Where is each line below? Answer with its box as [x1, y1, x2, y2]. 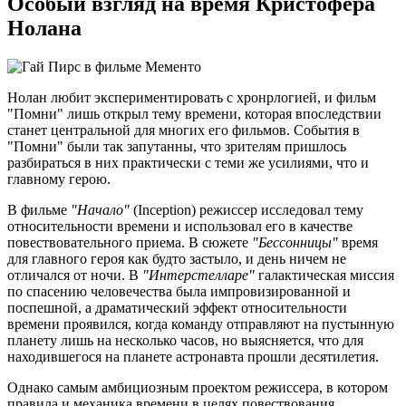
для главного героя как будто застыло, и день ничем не [7, 250, 346, 266]
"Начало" [71, 201, 130, 217]
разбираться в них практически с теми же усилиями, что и [7, 154, 369, 170]
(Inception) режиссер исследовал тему [130, 201, 363, 217]
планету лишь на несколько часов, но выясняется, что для [7, 332, 363, 348]
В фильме [7, 201, 71, 217]
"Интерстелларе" [142, 266, 255, 283]
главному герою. [7, 170, 111, 187]
